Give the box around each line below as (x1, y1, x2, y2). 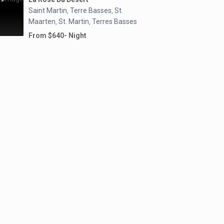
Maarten (28, 17, 55, 25)
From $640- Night (28, 31, 86, 39)
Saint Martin (28, 6, 67, 14)
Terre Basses (70, 6, 111, 14)
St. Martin (58, 17, 89, 25)
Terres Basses (92, 17, 137, 25)
